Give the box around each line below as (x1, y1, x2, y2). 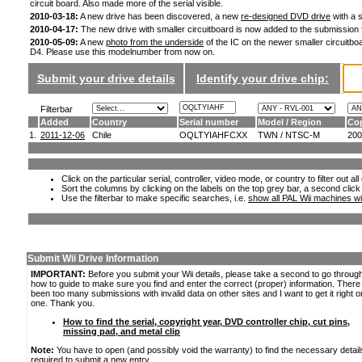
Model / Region (258, 117, 322, 127)
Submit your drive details (36, 72, 175, 85)
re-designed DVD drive (241, 11, 330, 21)
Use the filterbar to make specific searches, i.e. (61, 193, 248, 203)
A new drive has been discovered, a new (78, 11, 241, 21)
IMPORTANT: (31, 269, 86, 279)
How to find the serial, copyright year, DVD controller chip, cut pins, (63, 317, 350, 326)
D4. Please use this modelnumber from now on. (30, 47, 215, 57)
